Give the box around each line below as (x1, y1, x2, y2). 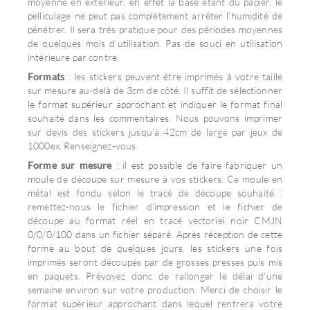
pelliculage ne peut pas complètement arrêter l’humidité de (28, 10, 282, 21)
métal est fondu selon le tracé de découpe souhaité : (28, 187, 282, 199)
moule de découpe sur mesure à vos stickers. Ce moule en (28, 173, 282, 185)
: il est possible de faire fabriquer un (116, 159, 282, 171)
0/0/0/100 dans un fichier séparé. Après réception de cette (28, 228, 282, 240)
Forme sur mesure (28, 159, 116, 171)
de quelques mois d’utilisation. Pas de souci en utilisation (28, 37, 282, 49)
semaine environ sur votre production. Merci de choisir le (28, 284, 282, 295)
